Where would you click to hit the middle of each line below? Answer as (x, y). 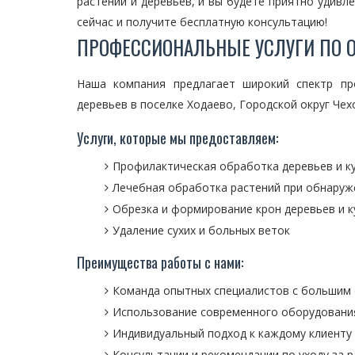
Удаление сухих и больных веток (201, 230)
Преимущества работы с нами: (160, 262)
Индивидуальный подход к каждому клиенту (232, 333)
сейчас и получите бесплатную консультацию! (202, 22)
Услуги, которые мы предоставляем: (177, 138)
